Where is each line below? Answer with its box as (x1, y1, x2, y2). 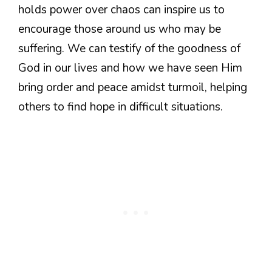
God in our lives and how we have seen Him (18, 60, 242, 76)
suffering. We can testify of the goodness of (18, 41, 240, 57)
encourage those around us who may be (18, 21, 221, 38)
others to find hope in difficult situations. (18, 99, 223, 115)
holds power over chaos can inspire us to (18, 2, 225, 18)
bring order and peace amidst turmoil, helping (18, 80, 247, 96)
